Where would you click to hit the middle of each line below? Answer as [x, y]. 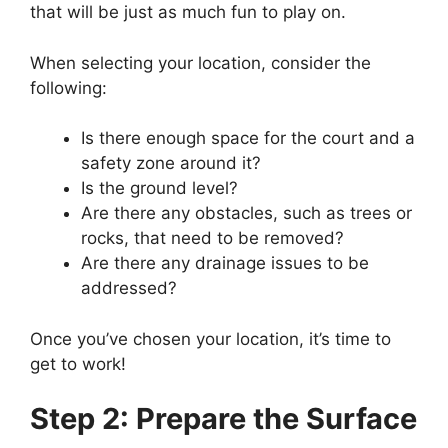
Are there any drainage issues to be [225, 263]
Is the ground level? [159, 188]
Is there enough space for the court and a [248, 138]
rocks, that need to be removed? [212, 238]
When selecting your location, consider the [200, 62]
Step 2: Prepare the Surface [223, 419]
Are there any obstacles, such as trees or [246, 213]
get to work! [78, 363]
